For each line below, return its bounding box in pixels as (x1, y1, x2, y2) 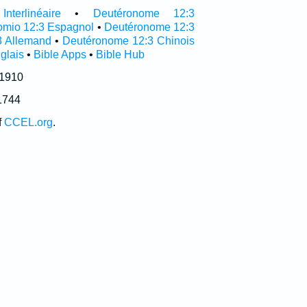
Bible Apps (33, 49, 86, 60)
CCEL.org (3, 116, 53, 128)
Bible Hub (95, 49, 145, 60)
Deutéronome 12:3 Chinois (62, 35, 195, 47)
